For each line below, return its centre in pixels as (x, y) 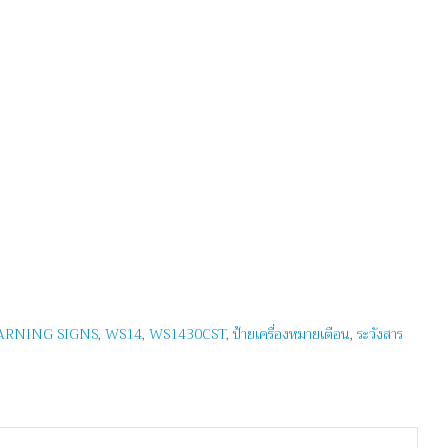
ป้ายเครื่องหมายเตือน (291, 333)
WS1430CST (187, 333)
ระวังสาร (380, 333)
